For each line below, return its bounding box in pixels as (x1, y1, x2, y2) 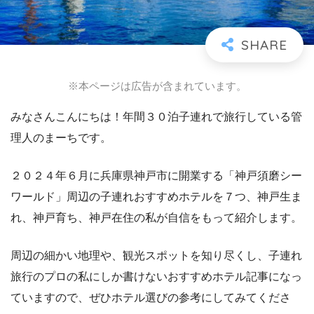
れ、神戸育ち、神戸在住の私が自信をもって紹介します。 (11, 212, 302, 224)
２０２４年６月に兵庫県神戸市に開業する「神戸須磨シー (11, 170, 302, 182)
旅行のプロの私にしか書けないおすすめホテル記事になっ (11, 271, 302, 283)
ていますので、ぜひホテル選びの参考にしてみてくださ (11, 292, 291, 304)
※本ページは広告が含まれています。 (67, 79, 247, 93)
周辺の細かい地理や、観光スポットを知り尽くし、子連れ (11, 250, 302, 262)
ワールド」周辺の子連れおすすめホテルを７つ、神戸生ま (11, 191, 302, 203)
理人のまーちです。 (11, 132, 111, 144)
